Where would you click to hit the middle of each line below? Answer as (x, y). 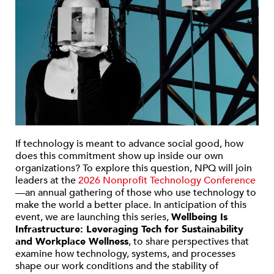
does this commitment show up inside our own (119, 156)
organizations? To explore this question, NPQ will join (134, 168)
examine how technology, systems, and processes (125, 254)
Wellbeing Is (199, 217)
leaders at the (47, 180)
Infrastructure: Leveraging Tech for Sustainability (129, 229)
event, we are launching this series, (93, 217)
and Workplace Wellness (72, 241)
